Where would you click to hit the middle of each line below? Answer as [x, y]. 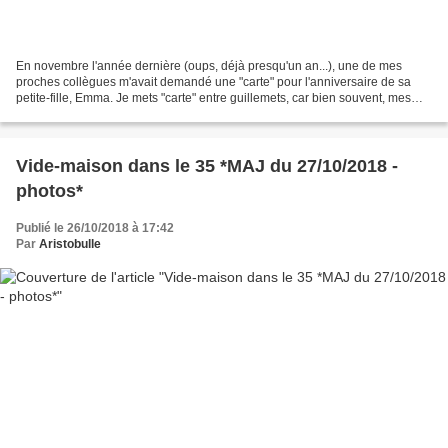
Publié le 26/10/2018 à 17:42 [95, 228]
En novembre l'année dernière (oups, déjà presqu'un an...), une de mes [209, 66]
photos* [49, 191]
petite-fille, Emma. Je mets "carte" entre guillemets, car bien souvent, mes [213, 98]
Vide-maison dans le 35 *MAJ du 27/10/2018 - [207, 166]
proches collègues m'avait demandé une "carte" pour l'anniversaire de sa [213, 82]
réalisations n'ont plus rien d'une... [108, 114]
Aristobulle [70, 244]
